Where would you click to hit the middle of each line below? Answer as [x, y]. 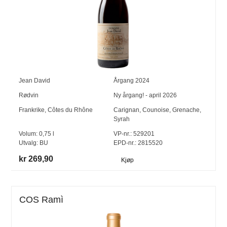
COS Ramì [42, 199]
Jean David [35, 81]
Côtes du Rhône [70, 110]
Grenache [186, 110]
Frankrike [32, 110]
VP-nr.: [122, 134]
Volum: [29, 134]
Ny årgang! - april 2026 [145, 96]
